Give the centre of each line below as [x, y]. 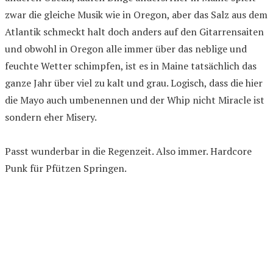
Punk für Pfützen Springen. [66, 168]
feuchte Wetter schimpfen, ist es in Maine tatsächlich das [131, 66]
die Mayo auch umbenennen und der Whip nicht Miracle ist [135, 100]
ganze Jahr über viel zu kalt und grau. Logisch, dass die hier [134, 83]
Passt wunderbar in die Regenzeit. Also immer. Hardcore [128, 151]
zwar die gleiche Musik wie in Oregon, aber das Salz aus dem [136, 14]
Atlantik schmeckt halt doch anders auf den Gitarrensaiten [134, 31]
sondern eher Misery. [51, 117]
